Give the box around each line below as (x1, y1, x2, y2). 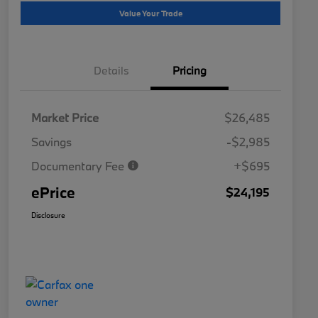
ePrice (31, 182, 75, 203)
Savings (31, 134, 72, 150)
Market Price (31, 110, 99, 126)
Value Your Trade (119, 8, 182, 19)
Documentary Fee (31, 158, 127, 174)
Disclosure (31, 210, 65, 221)
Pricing (172, 63, 207, 78)
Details (94, 63, 129, 78)
